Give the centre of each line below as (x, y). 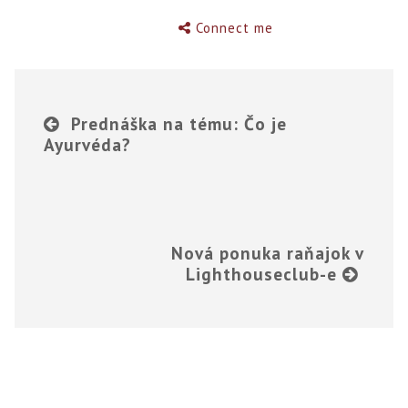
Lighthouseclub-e (261, 273)
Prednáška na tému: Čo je (179, 123)
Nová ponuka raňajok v (267, 252)
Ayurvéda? (88, 144)
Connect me (235, 27)
